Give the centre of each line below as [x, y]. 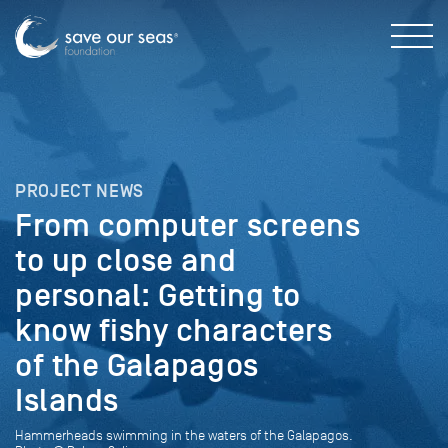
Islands [67, 400]
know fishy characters [174, 330]
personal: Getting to [158, 295]
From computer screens [188, 225]
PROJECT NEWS [80, 191]
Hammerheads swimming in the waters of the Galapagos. [184, 435]
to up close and [126, 260]
